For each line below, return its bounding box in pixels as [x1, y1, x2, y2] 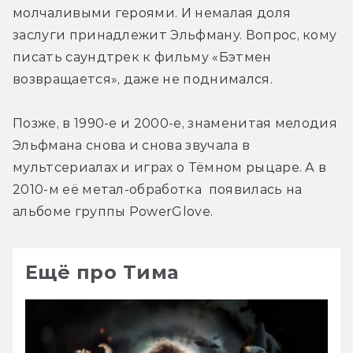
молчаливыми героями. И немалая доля [13, 6, 292, 21]
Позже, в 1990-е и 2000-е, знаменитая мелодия [13, 116, 338, 132]
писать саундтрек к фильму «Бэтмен [13, 50, 272, 65]
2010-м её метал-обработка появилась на [13, 182, 303, 198]
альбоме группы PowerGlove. [13, 204, 214, 220]
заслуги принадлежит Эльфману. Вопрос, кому [13, 28, 337, 43]
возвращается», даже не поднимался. [13, 72, 273, 87]
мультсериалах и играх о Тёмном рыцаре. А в [13, 160, 327, 176]
